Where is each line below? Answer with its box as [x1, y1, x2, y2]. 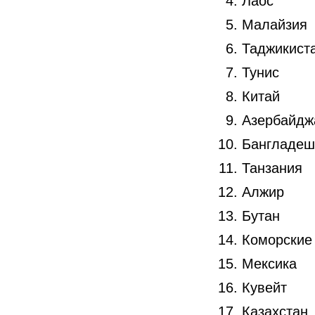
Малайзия [242, 16, 307, 32]
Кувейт [242, 279, 287, 295]
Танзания [242, 160, 302, 176]
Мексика [242, 255, 297, 271]
